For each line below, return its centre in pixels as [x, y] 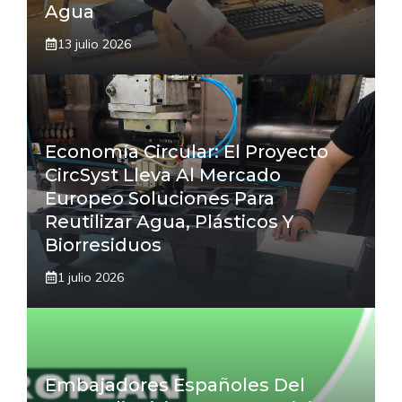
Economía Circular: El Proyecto [187, 151]
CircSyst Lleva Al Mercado [163, 175]
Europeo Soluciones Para [160, 198]
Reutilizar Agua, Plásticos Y [169, 221]
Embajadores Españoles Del [175, 385]
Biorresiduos [103, 245]
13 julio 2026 [94, 44]
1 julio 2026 [91, 277]
